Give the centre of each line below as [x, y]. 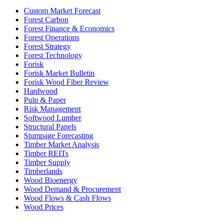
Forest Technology [53, 55]
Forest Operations [52, 37]
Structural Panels [50, 126]
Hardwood [41, 91]
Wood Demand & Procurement [72, 189]
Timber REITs [46, 153]
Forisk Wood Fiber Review [66, 82]
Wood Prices [44, 207]
